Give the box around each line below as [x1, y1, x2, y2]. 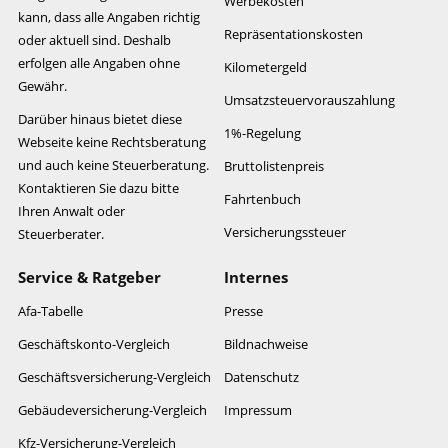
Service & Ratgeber [18, 266, 161, 287]
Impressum [224, 400, 292, 419]
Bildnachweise [224, 334, 308, 353]
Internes [224, 266, 288, 287]
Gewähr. [18, 76, 67, 95]
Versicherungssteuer [224, 222, 346, 241]
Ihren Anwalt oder [18, 201, 125, 220]
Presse [224, 301, 263, 320]
